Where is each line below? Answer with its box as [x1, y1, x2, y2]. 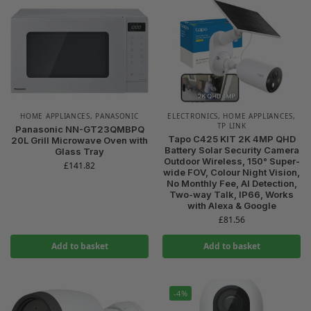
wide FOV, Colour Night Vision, [163, 167, 300, 178]
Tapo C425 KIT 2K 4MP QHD [167, 133, 296, 145]
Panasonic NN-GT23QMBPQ [15, 124, 144, 135]
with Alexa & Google [187, 200, 276, 212]
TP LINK [217, 121, 246, 131]
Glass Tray [55, 146, 104, 158]
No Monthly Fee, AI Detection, [166, 178, 297, 190]
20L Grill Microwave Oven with [11, 135, 148, 146]
